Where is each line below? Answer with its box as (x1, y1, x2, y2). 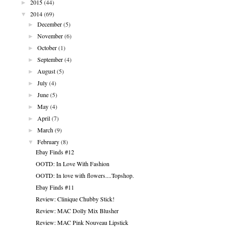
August (37, 66, 56, 75)
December (37, 19, 62, 28)
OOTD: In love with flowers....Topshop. (35, 171, 134, 179)
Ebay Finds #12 (35, 147, 74, 156)
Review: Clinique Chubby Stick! (35, 194, 114, 203)
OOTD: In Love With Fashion (35, 159, 109, 168)
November (37, 31, 63, 40)
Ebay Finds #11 (35, 182, 74, 191)
